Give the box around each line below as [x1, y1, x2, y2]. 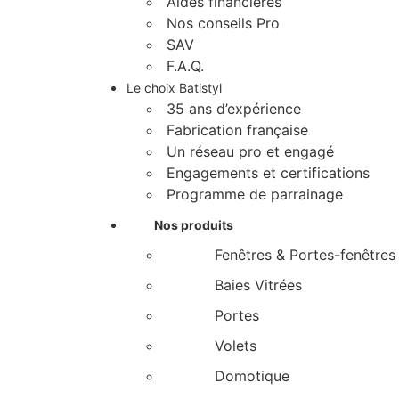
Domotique [215, 367, 289, 385]
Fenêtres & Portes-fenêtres [215, 246, 395, 264]
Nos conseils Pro [167, 14, 280, 32]
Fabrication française [167, 121, 308, 139]
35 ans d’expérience [167, 100, 301, 118]
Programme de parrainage [167, 185, 343, 203]
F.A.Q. [167, 57, 204, 75]
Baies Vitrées [215, 276, 302, 294]
